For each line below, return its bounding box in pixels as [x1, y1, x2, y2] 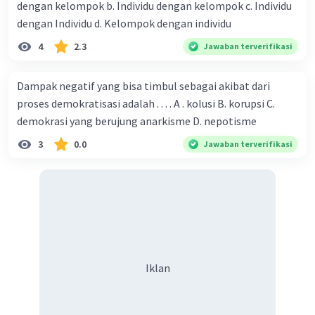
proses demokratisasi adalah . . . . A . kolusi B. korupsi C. [17, 96, 275, 111]
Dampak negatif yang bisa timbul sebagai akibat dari [17, 79, 270, 94]
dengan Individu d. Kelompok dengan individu [94, 16, 231, 31]
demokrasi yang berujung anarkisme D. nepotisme [17, 114, 257, 129]
